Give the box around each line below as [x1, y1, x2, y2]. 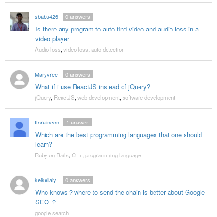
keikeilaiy [34, 176, 56, 184]
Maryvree [34, 70, 58, 78]
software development [122, 93, 175, 101]
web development [77, 93, 120, 101]
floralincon [34, 118, 59, 126]
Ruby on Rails [34, 151, 69, 159]
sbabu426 [34, 13, 58, 20]
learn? [35, 139, 52, 149]
